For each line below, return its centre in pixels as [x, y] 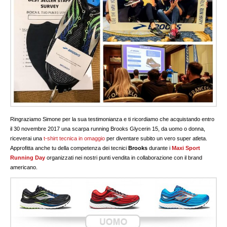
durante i [160, 148]
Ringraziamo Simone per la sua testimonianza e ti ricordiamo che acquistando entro [112, 119]
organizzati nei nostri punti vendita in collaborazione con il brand [125, 157]
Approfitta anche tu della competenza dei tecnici [69, 148]
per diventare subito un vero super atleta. [156, 138]
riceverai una [27, 138]
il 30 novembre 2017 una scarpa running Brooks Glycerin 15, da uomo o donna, [108, 128]
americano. [24, 167]
